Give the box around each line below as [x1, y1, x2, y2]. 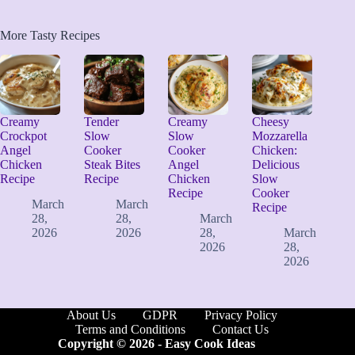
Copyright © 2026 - [57, 337, 165, 351]
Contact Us [212, 323, 269, 337]
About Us [67, 308, 116, 323]
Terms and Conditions [75, 323, 186, 337]
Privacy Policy [204, 308, 278, 323]
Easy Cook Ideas [164, 337, 255, 351]
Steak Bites [84, 157, 141, 171]
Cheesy [252, 114, 290, 128]
